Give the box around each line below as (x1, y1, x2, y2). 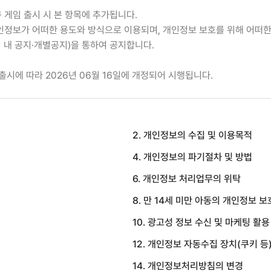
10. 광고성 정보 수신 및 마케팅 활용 (132, 217, 270, 229)
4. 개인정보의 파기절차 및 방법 (132, 151, 252, 163)
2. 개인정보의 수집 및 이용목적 (132, 129, 252, 142)
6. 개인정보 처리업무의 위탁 (132, 173, 241, 185)
